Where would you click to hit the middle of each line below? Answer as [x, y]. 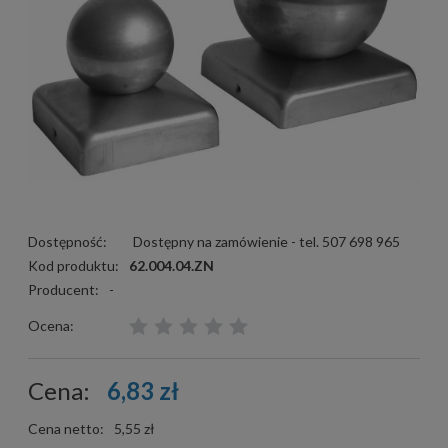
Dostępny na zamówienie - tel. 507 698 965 [266, 241]
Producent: [65, 289]
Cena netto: [66, 428]
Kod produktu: [73, 265]
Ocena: [51, 325]
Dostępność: [67, 241]
